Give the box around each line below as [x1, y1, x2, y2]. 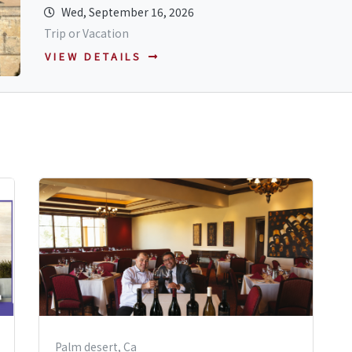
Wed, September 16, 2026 [60, 3, 194, 20]
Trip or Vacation [43, 24, 129, 41]
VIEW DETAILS [44, 49, 143, 64]
